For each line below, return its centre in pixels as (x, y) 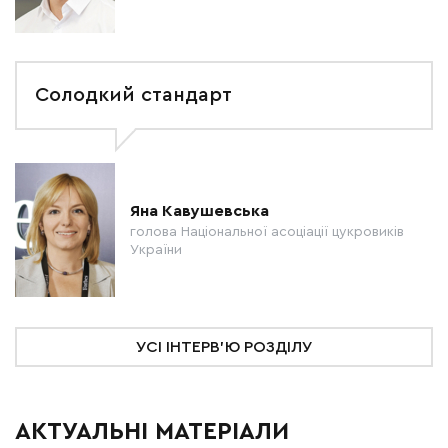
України (156, 250)
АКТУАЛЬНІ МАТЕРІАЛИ (152, 432)
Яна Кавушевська (199, 211)
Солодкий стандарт (133, 95)
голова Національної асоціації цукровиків (267, 232)
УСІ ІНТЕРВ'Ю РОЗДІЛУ (224, 347)
